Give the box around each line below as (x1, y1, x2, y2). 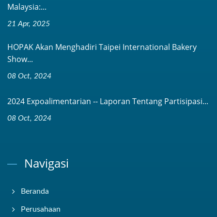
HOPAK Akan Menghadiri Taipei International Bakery (7, 42, 197, 52)
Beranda (21, 187, 49, 195)
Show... (7, 54, 33, 64)
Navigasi (24, 155, 69, 171)
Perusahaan (21, 205, 61, 213)
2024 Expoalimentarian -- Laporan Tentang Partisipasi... (7, 96, 208, 107)
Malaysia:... (7, 1, 46, 12)
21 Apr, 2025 (7, 20, 50, 28)
